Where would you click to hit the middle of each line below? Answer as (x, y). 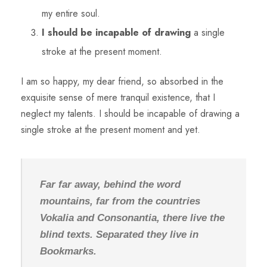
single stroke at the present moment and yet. (111, 130)
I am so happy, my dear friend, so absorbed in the (122, 81)
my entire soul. (71, 13)
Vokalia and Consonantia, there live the (132, 218)
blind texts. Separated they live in (119, 235)
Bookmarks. (68, 251)
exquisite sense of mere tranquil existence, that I (118, 97)
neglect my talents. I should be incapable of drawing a (130, 114)
